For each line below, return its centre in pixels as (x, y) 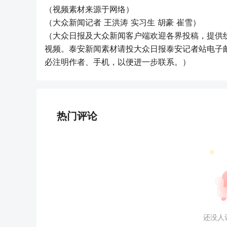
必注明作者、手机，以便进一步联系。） (118, 62)
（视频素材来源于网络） (89, 9)
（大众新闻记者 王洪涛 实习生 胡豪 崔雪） (123, 22)
